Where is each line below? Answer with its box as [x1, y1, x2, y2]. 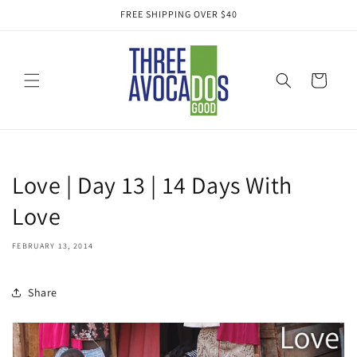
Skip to [23, 2, 63, 18]
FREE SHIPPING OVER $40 [120, 8, 237, 20]
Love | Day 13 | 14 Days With [12, 169, 292, 201]
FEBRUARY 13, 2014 [12, 241, 94, 251]
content [23, 17, 67, 33]
